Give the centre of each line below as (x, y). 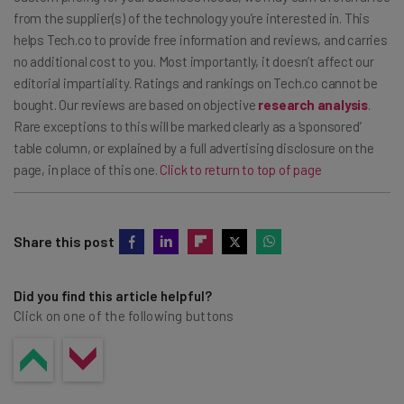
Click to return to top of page (241, 169)
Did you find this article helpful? (113, 295)
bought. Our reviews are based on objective (136, 104)
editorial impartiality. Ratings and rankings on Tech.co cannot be (196, 83)
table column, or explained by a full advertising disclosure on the (194, 147)
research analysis (313, 104)
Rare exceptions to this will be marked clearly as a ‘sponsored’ (188, 126)
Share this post (64, 241)
